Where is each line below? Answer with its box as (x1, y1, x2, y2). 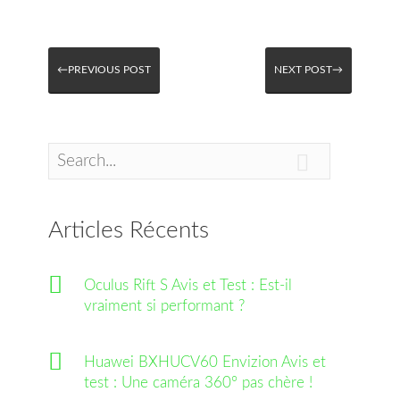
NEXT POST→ (274, 64, 343, 75)
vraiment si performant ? (84, 298, 245, 313)
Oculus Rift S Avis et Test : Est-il (84, 278, 292, 293)
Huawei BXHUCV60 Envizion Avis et (84, 354, 326, 370)
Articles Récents (48, 219, 209, 242)
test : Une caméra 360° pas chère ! (84, 375, 312, 390)
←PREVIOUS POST (57, 64, 151, 75)
